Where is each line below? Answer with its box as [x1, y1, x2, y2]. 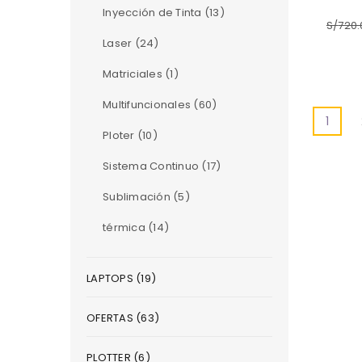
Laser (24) [103, 36, 159, 51]
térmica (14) [103, 220, 169, 235]
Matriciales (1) [103, 66, 179, 82]
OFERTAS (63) [86, 310, 159, 326]
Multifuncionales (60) [103, 97, 217, 112]
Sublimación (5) [103, 189, 190, 204]
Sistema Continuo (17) [103, 158, 221, 174]
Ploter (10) [103, 128, 158, 143]
